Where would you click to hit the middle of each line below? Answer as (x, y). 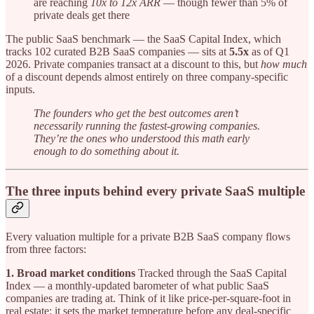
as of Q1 (269, 51)
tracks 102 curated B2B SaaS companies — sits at (117, 51)
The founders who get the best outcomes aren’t (136, 113)
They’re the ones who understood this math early (142, 138)
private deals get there (82, 15)
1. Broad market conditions (70, 273)
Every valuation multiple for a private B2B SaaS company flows (148, 237)
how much (284, 64)
